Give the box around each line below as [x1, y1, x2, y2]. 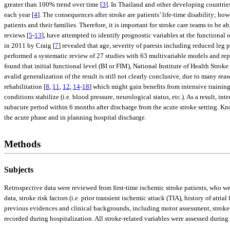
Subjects [4, 165, 33, 174]
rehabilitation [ [4, 82, 46, 90]
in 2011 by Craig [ [4, 41, 55, 49]
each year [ [4, 10, 34, 18]
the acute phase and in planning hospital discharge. [4, 113, 146, 121]
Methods [4, 138, 41, 149]
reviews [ [4, 31, 29, 39]
